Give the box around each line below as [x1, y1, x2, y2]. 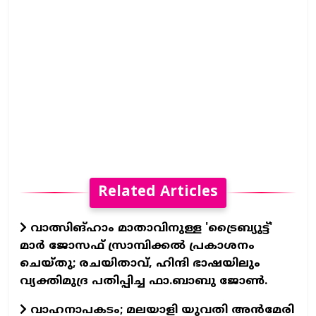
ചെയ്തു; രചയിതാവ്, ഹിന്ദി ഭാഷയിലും [20, 256, 260, 271]
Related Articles [98, 183, 218, 202]
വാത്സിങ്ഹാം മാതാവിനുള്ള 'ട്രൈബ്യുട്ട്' [27, 221, 272, 236]
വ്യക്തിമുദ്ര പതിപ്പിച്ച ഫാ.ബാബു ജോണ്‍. [20, 274, 267, 288]
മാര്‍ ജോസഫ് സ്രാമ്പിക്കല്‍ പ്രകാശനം [20, 238, 255, 253]
